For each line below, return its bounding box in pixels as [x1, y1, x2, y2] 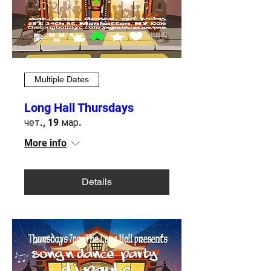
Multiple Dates [34, 74, 89, 85]
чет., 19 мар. [24, 116, 82, 128]
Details [82, 175, 112, 188]
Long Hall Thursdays [24, 100, 134, 115]
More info [24, 137, 67, 149]
